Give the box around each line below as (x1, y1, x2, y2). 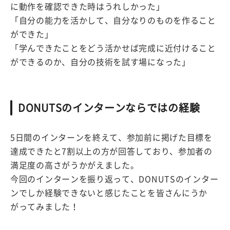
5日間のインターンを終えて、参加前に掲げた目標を (10, 133, 213, 142)
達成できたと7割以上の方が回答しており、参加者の (10, 147, 213, 156)
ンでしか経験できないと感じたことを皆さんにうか (10, 188, 208, 197)
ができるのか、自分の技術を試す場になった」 (10, 57, 190, 66)
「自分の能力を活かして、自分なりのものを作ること (10, 16, 216, 25)
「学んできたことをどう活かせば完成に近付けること (10, 44, 216, 52)
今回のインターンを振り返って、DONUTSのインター (10, 175, 219, 183)
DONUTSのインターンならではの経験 (18, 102, 200, 113)
